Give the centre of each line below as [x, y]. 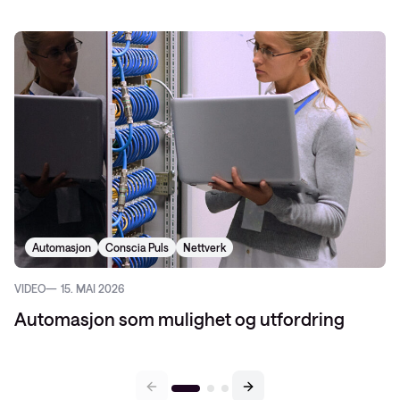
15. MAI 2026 [92, 288]
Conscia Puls [137, 247]
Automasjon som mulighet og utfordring [179, 319]
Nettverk [204, 247]
